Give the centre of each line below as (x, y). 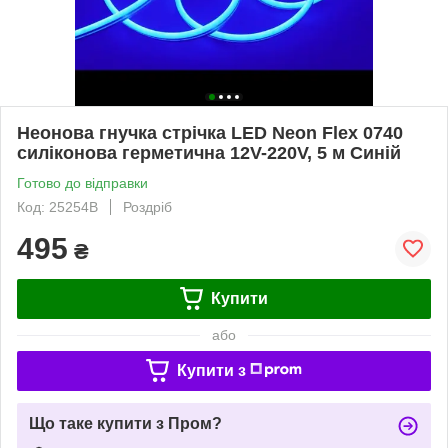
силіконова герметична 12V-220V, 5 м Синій (209, 152)
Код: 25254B (57, 206)
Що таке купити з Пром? (125, 423)
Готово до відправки (82, 182)
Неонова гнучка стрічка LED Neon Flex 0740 (210, 132)
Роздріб (147, 206)
